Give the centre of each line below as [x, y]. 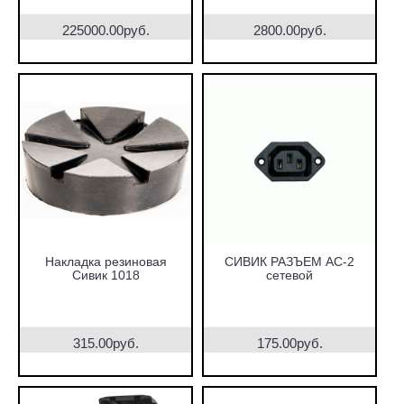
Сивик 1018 [106, 275]
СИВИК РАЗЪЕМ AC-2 [289, 262]
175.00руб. [289, 343]
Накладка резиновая [106, 262]
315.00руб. [106, 343]
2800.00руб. [289, 30]
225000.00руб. [106, 30]
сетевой [289, 275]
